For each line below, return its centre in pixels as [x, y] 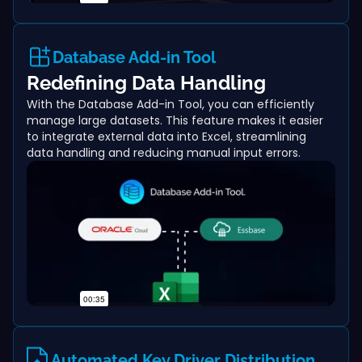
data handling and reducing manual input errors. [164, 153]
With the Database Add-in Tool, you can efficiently [170, 104]
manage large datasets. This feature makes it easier [175, 120]
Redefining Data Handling [146, 83]
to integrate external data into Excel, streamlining [166, 137]
